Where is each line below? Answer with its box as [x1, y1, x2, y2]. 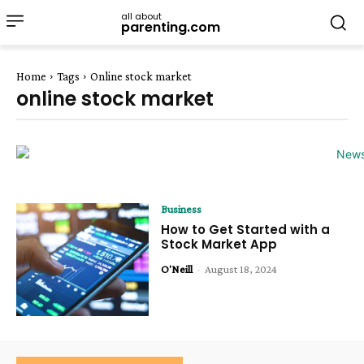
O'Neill [161, 262, 193, 275]
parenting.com [121, 17, 220, 37]
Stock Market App [161, 236, 278, 253]
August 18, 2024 [205, 262, 278, 275]
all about [121, 9, 162, 23]
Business [161, 202, 202, 215]
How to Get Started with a [161, 221, 331, 238]
